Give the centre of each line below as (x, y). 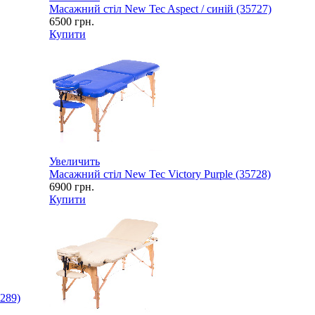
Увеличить (75, 161)
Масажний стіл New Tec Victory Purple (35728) (160, 174)
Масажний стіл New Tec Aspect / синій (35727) (160, 8)
